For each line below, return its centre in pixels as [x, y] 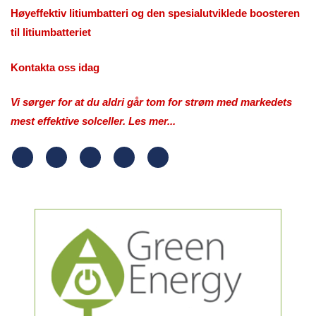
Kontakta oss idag [55, 67]
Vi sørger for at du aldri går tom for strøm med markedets [151, 102]
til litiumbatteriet [51, 32]
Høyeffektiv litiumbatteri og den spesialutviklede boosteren [155, 13]
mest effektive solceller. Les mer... [93, 121]
